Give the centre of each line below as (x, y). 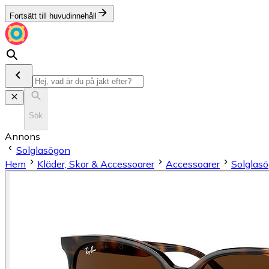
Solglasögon (43, 150)
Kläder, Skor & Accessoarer (96, 164)
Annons (23, 136)
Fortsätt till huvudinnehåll (53, 16)
